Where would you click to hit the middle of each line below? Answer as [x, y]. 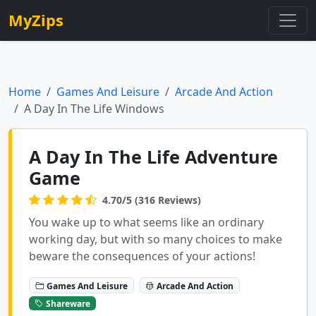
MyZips [36, 20]
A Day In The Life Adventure [153, 157]
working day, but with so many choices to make [156, 239]
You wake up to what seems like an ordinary [146, 222]
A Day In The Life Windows [94, 109]
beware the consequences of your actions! [142, 256]
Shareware [68, 303]
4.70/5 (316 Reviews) [152, 200]
